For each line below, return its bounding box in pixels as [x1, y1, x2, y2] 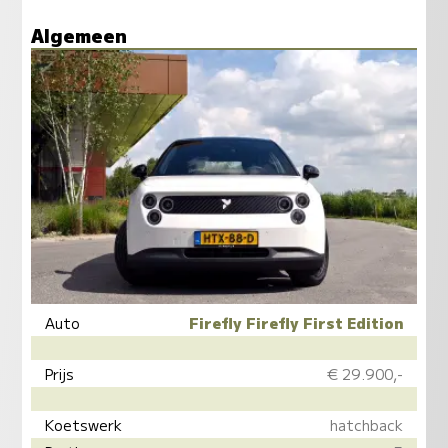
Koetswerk [45, 413, 123, 435]
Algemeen [30, 21, 127, 49]
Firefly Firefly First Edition [188, 311, 403, 333]
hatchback [329, 413, 403, 435]
